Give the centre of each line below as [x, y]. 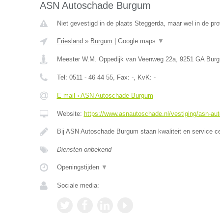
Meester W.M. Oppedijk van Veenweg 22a [116, 59]
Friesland [70, 41]
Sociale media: [78, 185]
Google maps [137, 41]
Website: [70, 114]
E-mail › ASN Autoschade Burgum [105, 96]
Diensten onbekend [84, 150]
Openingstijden [79, 167]
